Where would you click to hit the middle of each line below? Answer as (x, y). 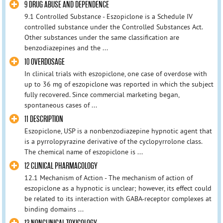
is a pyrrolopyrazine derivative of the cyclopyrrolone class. (113, 142)
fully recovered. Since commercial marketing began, (102, 95)
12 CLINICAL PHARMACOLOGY (61, 166)
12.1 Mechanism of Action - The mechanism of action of (108, 178)
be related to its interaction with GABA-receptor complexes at (118, 199)
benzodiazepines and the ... (66, 48)
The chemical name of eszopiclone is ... (83, 152)
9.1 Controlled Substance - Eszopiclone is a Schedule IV (108, 16)
